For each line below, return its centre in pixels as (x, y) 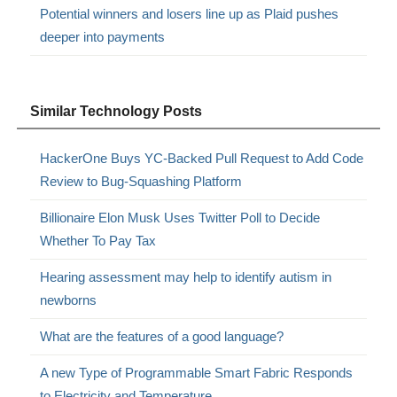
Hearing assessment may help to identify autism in (186, 276)
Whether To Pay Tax (98, 240)
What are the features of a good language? (162, 336)
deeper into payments (103, 36)
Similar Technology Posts (117, 111)
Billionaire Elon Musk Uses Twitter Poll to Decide (180, 217)
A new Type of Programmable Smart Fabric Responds (197, 372)
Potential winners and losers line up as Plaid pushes (190, 13)
